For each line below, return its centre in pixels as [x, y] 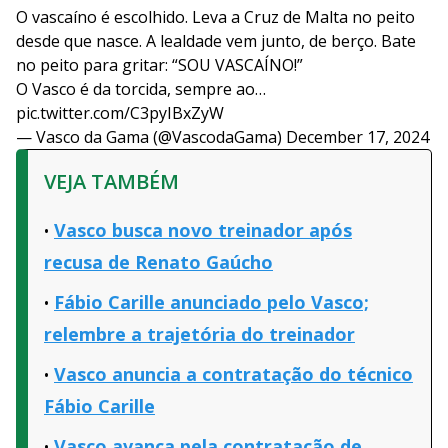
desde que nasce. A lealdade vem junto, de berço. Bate [216, 41]
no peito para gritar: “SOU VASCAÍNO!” [159, 65]
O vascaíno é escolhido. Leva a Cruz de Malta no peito [215, 17]
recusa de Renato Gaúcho [158, 262]
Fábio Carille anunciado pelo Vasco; [211, 302]
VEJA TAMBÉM [111, 182]
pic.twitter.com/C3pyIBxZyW [120, 113]
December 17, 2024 [357, 137]
